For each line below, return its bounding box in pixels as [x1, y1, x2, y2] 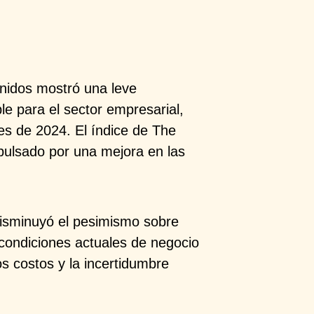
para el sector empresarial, [17, 101, 184, 117]
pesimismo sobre [73, 213, 179, 229]
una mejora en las [74, 143, 186, 159]
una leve [84, 80, 137, 96]
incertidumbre [84, 255, 170, 271]
